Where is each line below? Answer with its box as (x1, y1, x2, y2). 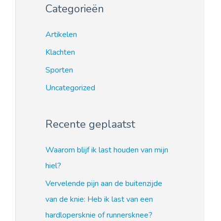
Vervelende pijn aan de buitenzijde (45, 178, 162, 189)
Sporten (45, 64, 73, 75)
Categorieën (45, 1, 104, 16)
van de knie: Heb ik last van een (45, 193, 153, 205)
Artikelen (45, 29, 77, 40)
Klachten (45, 46, 75, 58)
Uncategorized (45, 82, 95, 93)
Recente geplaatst (45, 116, 135, 132)
